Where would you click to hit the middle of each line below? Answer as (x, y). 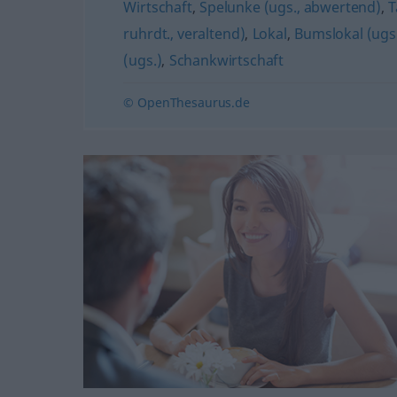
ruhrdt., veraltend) (184, 34)
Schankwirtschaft (226, 60)
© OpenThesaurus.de (187, 102)
